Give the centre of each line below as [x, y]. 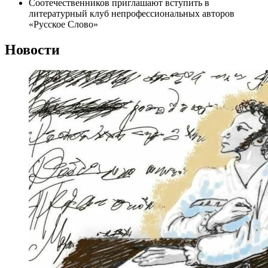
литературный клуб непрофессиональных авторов [132, 13]
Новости [32, 49]
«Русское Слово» [63, 24]
